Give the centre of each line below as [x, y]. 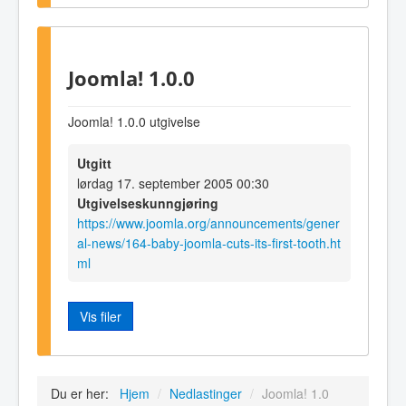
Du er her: [83, 394]
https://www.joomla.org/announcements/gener [208, 222]
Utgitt [94, 163]
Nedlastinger [206, 394]
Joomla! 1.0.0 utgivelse [134, 121]
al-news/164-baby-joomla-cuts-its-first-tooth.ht [209, 242]
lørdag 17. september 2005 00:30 [173, 183]
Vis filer [101, 316]
